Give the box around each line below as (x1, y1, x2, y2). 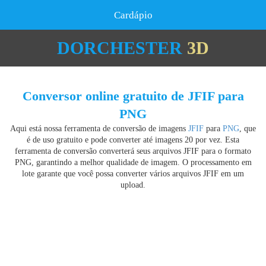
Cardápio (113, 9, 153, 21)
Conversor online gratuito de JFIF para (22, 88, 244, 103)
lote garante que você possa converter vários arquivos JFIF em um (22, 169, 244, 178)
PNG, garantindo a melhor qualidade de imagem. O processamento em (14, 158, 252, 167)
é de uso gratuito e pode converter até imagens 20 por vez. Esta (27, 135, 239, 144)
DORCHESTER (57, 38, 182, 58)
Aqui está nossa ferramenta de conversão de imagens (10, 124, 188, 133)
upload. (121, 180, 145, 189)
